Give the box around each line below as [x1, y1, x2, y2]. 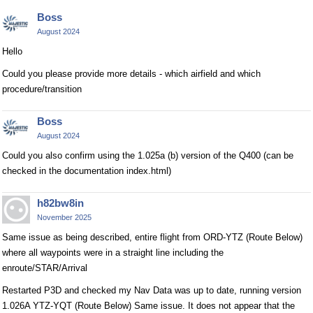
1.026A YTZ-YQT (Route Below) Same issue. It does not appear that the [2, 300, 295, 311]
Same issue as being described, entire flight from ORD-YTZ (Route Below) [2, 232, 303, 242]
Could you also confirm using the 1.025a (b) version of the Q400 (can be [2, 150, 293, 161]
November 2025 [37, 213, 92, 221]
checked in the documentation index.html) [2, 166, 171, 176]
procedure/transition [2, 84, 82, 94]
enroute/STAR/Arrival [2, 263, 87, 273]
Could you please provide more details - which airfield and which [2, 68, 261, 79]
